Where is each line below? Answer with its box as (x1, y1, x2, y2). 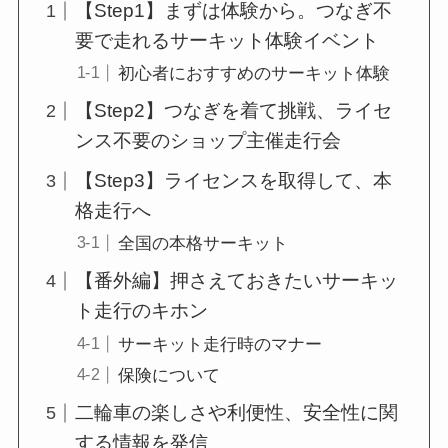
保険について (117, 365, 220, 385)
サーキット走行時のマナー (117, 334, 322, 354)
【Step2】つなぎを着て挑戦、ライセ (75, 100, 393, 122)
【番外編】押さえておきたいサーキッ (75, 270, 399, 292)
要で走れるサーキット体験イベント (75, 29, 380, 51)
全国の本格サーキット (117, 234, 288, 254)
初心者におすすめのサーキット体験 (117, 64, 390, 84)
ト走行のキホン (75, 300, 209, 322)
